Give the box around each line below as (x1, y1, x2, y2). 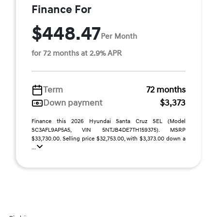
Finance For (31, 3, 92, 16)
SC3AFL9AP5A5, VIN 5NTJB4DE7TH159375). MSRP (31, 126, 186, 134)
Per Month (101, 31, 137, 41)
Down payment (43, 97, 102, 108)
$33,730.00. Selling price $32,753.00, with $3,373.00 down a (31, 135, 186, 142)
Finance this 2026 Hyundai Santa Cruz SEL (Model (31, 118, 186, 125)
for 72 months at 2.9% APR (31, 48, 122, 58)
